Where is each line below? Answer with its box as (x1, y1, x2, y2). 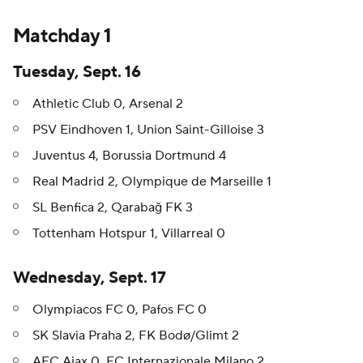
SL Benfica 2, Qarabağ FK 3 (32, 199, 193, 216)
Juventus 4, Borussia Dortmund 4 (32, 147, 226, 164)
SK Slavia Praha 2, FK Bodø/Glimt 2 (32, 327, 239, 344)
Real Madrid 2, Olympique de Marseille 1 (32, 173, 271, 190)
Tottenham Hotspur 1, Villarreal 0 (32, 225, 225, 242)
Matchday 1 (13, 23, 111, 49)
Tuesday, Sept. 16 (13, 62, 141, 83)
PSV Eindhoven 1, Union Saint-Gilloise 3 (32, 122, 264, 139)
